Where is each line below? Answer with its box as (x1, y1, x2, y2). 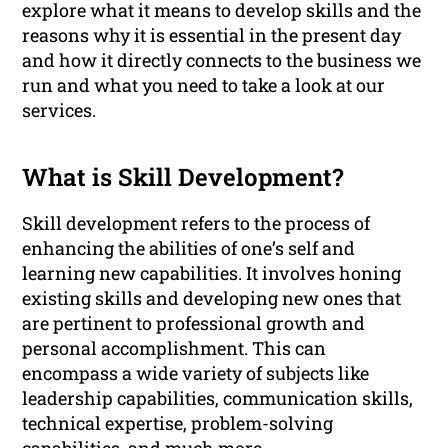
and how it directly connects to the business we (22, 48, 422, 73)
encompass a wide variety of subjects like (22, 361, 370, 386)
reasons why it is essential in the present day (22, 23, 402, 48)
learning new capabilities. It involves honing (22, 261, 402, 286)
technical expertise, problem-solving (22, 411, 334, 436)
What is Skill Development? (22, 161, 345, 194)
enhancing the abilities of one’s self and (22, 236, 356, 261)
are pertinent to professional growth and (22, 311, 366, 336)
